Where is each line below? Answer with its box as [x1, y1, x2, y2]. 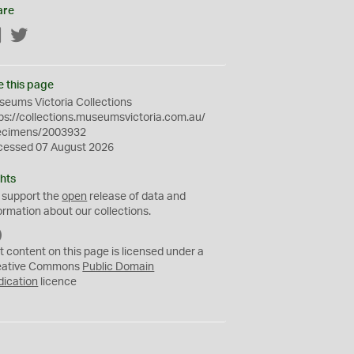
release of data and [87, 191, 186, 202]
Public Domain [82, 262, 155, 273]
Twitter [28, 31, 63, 42]
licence [38, 277, 77, 288]
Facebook [2, 31, 53, 42]
